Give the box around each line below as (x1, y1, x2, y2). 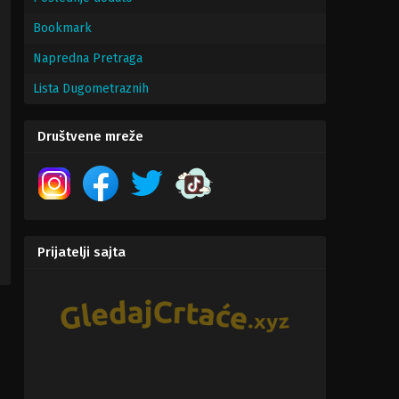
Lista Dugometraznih (33, 81, 149, 96)
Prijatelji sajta (37, 244, 126, 260)
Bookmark (33, 20, 92, 36)
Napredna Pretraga (33, 51, 142, 66)
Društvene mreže (37, 128, 143, 144)
